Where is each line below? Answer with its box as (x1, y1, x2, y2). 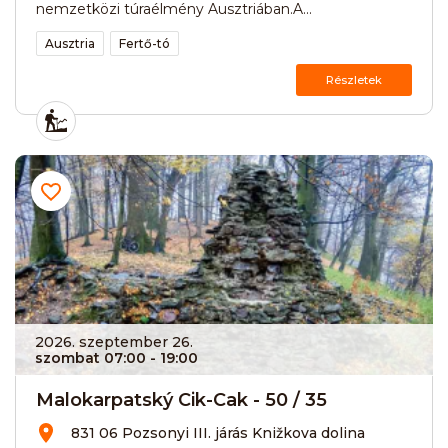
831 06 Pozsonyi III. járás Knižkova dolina (71, 423, 365, 442)
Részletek (326, 72, 382, 87)
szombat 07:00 (35, 348, 146, 367)
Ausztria (45, 35, 95, 51)
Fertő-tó (119, 35, 170, 51)
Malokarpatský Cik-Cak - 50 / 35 (36, 388, 327, 411)
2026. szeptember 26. (35, 332, 193, 351)
